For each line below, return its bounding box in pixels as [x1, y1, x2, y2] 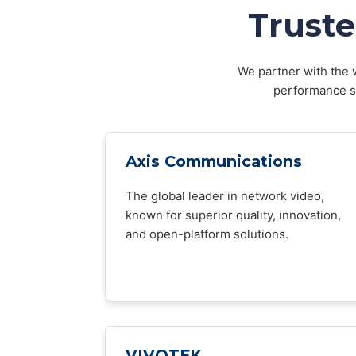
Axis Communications [126, 152, 302, 171]
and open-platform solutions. [126, 226, 288, 242]
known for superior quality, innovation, [126, 207, 341, 222]
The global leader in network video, [126, 188, 324, 203]
